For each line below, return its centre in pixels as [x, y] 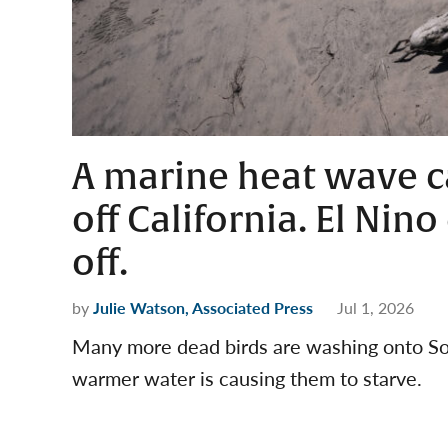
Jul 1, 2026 [375, 307]
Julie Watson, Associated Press [203, 307]
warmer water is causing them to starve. [247, 378]
